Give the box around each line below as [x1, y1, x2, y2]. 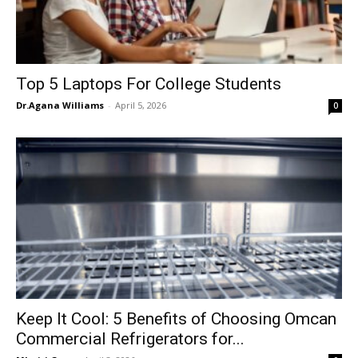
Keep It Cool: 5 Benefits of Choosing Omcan [16, 308, 336, 328]
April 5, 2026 [115, 99, 166, 112]
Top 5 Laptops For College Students [16, 74, 281, 94]
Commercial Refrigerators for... [16, 328, 245, 348]
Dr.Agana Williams [16, 99, 104, 112]
